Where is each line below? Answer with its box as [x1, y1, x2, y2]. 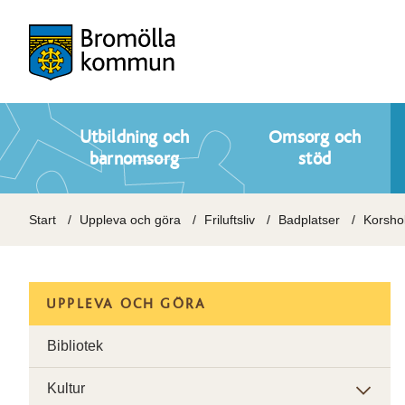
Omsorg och [268, 128, 362, 146]
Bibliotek [47, 338, 103, 353]
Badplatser [278, 212, 340, 227]
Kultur [47, 381, 85, 396]
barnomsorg [89, 150, 179, 168]
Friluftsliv [204, 212, 255, 227]
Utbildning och [79, 128, 190, 146]
